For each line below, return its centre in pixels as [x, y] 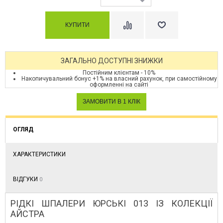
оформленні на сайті [119, 84]
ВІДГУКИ [26, 179]
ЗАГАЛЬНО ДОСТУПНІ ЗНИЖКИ [111, 60]
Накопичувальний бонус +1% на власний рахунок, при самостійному [119, 78]
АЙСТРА [27, 214]
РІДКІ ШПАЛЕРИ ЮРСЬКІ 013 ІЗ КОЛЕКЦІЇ [111, 203]
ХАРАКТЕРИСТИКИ [39, 154]
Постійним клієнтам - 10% [119, 72]
